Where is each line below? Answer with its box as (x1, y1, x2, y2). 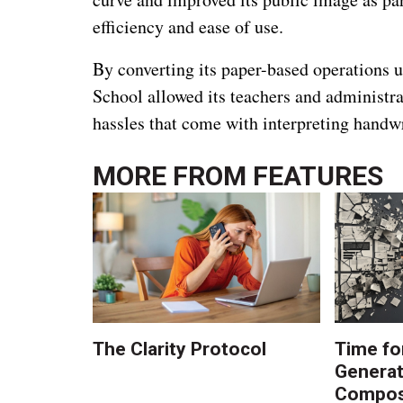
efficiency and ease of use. (93, 13, 284, 39)
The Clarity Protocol (93, 337, 272, 360)
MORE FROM (93, 159, 254, 192)
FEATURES (253, 159, 384, 192)
